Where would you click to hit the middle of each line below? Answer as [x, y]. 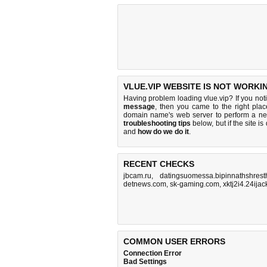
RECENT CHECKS [159, 164]
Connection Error [153, 253]
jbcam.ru [137, 176]
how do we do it [163, 132]
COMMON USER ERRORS [174, 241]
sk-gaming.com [195, 184]
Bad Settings [145, 262]
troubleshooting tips [157, 123]
